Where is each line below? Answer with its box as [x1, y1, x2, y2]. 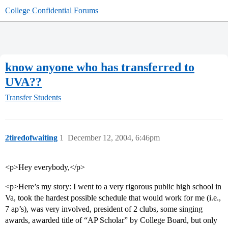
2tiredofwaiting [5, 133, 58, 142]
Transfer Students [5, 93, 61, 102]
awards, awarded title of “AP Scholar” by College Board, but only [5, 216, 217, 225]
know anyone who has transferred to [5, 60, 194, 74]
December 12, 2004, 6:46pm [68, 133, 160, 142]
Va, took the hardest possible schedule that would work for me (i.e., [5, 193, 221, 203]
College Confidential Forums [5, 6, 98, 15]
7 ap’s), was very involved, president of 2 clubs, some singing [5, 205, 203, 214]
